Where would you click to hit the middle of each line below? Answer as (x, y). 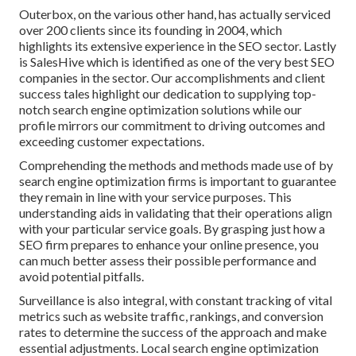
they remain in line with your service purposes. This (155, 196)
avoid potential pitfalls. (81, 276)
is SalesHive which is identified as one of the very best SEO (177, 61)
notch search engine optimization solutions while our (161, 109)
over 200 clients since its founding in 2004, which (151, 29)
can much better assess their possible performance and (168, 260)
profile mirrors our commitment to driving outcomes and (172, 125)
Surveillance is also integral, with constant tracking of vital (176, 300)
